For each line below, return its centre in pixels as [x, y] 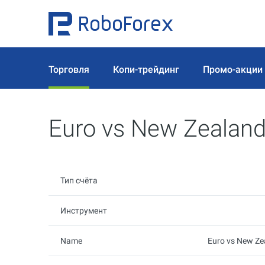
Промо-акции [233, 69]
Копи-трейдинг [146, 69]
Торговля [69, 69]
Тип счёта [79, 180]
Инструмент [84, 211]
